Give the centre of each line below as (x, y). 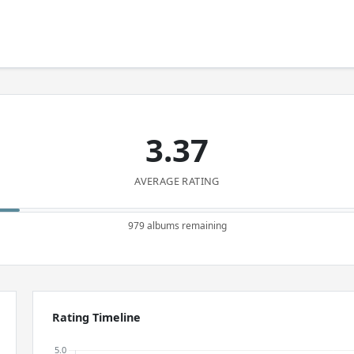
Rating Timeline (97, 317)
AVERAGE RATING (177, 181)
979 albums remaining (177, 226)
